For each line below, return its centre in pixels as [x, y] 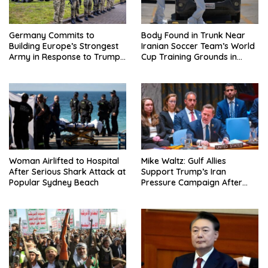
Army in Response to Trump [65, 57]
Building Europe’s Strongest [64, 46]
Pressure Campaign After [192, 182]
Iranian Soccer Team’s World [198, 46]
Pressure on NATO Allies [56, 68]
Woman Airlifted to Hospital [64, 161]
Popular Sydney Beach [54, 182]
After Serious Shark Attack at [67, 171]
